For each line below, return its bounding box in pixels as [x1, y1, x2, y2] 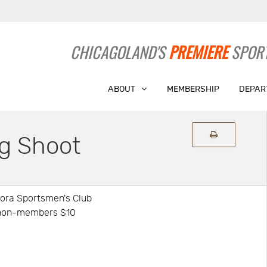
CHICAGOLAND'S [70, 40, 169, 64]
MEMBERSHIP [166, 84, 219, 94]
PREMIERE [169, 40, 228, 64]
